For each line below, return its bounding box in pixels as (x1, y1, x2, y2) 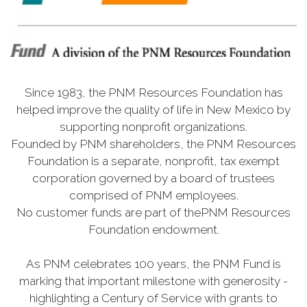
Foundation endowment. (88, 222, 219, 236)
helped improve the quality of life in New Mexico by (16, 102, 291, 116)
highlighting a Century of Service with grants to (29, 291, 278, 305)
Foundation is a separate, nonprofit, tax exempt (27, 153, 280, 168)
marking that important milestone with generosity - (19, 273, 288, 288)
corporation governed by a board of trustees (32, 171, 275, 185)
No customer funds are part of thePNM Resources (16, 205, 291, 219)
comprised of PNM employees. (69, 188, 238, 202)
